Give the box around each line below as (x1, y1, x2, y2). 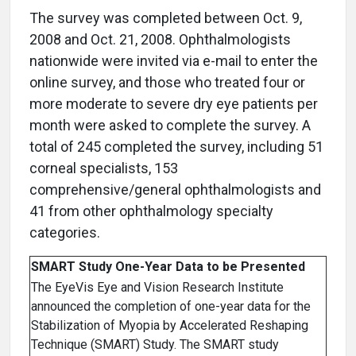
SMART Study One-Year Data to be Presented (31, 259, 305, 275)
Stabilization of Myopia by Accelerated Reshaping (31, 318, 308, 334)
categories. (29, 224, 100, 242)
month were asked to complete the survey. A (29, 117, 311, 134)
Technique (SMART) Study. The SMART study (31, 337, 279, 353)
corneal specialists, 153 (29, 160, 178, 177)
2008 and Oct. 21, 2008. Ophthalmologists (29, 31, 291, 48)
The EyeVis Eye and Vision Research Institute (31, 280, 284, 296)
